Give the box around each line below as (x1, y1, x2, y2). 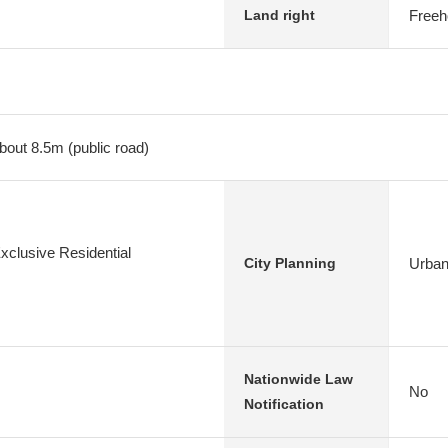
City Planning (244, 255, 336, 271)
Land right (244, 7, 315, 23)
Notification (244, 396, 324, 412)
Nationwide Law (244, 371, 353, 387)
